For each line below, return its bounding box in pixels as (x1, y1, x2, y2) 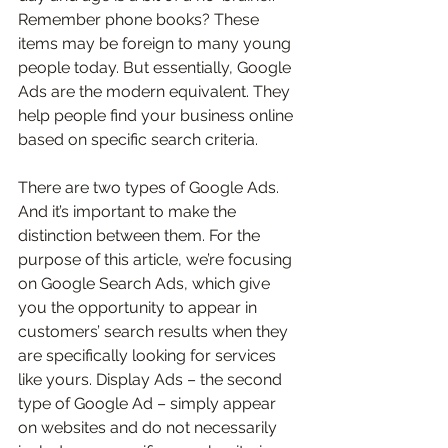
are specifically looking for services (18, 346, 280, 366)
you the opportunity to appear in (18, 298, 261, 318)
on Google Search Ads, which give (18, 274, 274, 294)
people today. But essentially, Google (18, 58, 295, 78)
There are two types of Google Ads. (18, 178, 283, 198)
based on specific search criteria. (18, 130, 262, 150)
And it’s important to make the (18, 202, 240, 222)
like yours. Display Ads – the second (18, 370, 286, 390)
